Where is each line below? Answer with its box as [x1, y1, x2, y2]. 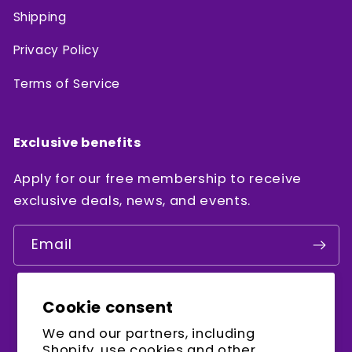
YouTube [205, 310, 262, 328]
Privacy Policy [13, 42, 100, 58]
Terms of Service [13, 75, 121, 92]
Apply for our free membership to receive [13, 169, 302, 188]
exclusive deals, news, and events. [13, 191, 251, 210]
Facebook [129, 310, 191, 328]
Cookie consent [42, 296, 174, 319]
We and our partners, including [42, 324, 255, 343]
